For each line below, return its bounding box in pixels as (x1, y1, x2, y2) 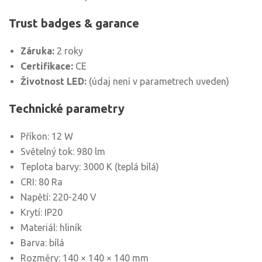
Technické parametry (9, 102, 125, 115)
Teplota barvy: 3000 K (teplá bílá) (20, 161, 159, 172)
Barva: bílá (20, 237, 64, 248)
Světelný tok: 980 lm (20, 146, 105, 157)
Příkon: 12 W (20, 131, 73, 142)
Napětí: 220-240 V (20, 192, 96, 202)
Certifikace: (20, 61, 73, 71)
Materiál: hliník (20, 222, 82, 233)
